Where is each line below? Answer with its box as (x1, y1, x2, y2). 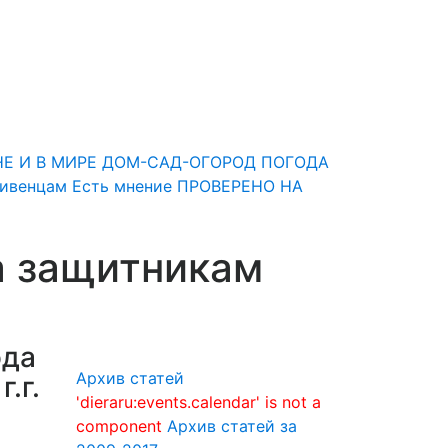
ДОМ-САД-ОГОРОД (102, 152, 256, 172)
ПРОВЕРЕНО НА (177, 176, 303, 196)
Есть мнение (72, 176, 172, 196)
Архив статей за (167, 416, 297, 436)
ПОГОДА (261, 152, 329, 172)
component (76, 416, 162, 436)
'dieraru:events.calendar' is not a (76, 392, 321, 412)
